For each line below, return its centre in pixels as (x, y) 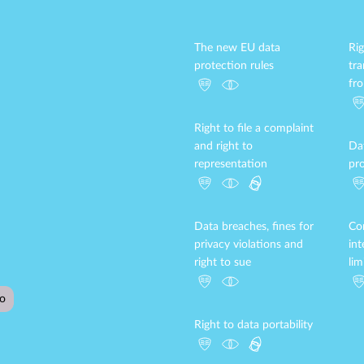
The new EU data (237, 48)
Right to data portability (253, 325)
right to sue (223, 262)
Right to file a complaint (254, 128)
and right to (223, 146)
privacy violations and (249, 245)
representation (231, 164)
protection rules (234, 66)
